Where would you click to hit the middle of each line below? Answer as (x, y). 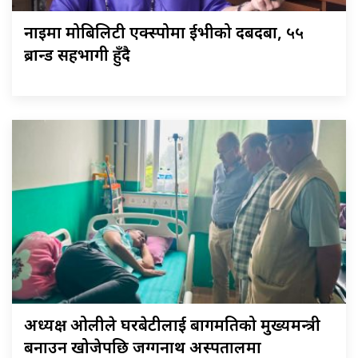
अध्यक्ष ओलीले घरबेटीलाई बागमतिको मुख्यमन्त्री (172, 327)
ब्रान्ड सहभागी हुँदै (77, 57)
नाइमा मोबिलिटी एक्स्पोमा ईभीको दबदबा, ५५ (164, 35)
